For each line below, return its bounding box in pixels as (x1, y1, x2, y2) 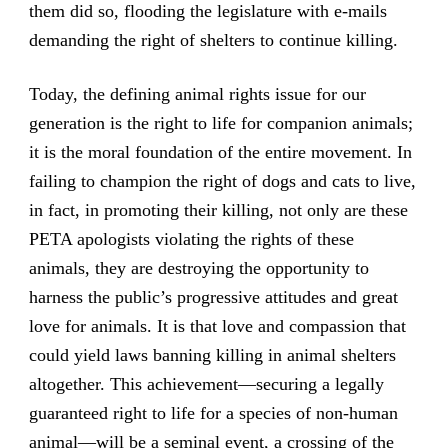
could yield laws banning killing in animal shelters (28, 345, 396, 366)
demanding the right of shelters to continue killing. (28, 30, 398, 51)
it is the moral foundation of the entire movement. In (28, 142, 412, 163)
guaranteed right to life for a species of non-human (28, 403, 398, 424)
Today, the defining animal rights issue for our (28, 84, 366, 105)
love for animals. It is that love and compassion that (28, 316, 406, 337)
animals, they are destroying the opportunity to (28, 258, 369, 279)
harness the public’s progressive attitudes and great (28, 287, 398, 308)
